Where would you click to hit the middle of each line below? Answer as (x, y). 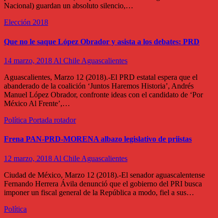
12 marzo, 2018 (29, 158)
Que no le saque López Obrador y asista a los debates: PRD (102, 41)
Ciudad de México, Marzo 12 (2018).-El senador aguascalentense (104, 175)
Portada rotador (52, 120)
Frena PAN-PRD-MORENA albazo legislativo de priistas (98, 139)
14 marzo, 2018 (29, 61)
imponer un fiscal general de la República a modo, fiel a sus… (99, 192)
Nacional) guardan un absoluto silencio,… (69, 6)
